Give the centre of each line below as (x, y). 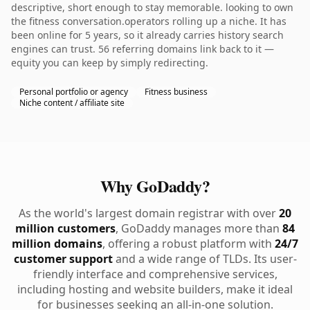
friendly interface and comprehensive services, (155, 274)
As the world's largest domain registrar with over (149, 213)
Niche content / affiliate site (72, 103)
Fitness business (176, 92)
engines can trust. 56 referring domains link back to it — (143, 49)
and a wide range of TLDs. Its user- (204, 259)
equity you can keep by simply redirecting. (110, 63)
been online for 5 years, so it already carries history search (147, 35)
